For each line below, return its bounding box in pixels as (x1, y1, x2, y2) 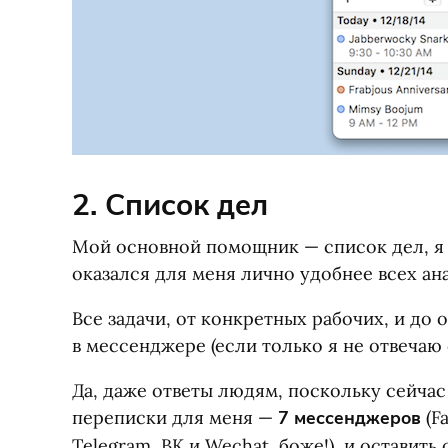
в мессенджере (72, 334, 206, 357)
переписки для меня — (72, 406, 278, 429)
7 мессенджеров (278, 406, 421, 430)
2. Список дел (72, 185, 268, 226)
